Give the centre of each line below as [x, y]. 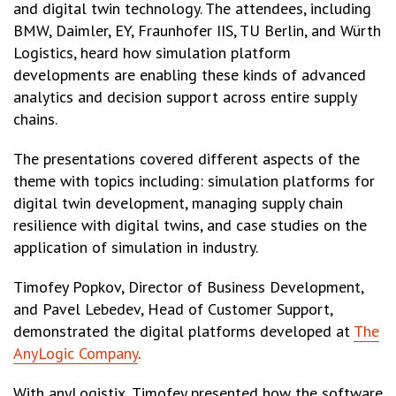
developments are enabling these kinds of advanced [190, 75]
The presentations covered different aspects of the [187, 159]
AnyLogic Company [76, 354]
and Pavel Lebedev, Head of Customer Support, [173, 309]
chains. [35, 119]
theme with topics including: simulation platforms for [194, 181]
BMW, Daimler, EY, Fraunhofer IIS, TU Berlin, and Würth [197, 31]
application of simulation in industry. [136, 247]
